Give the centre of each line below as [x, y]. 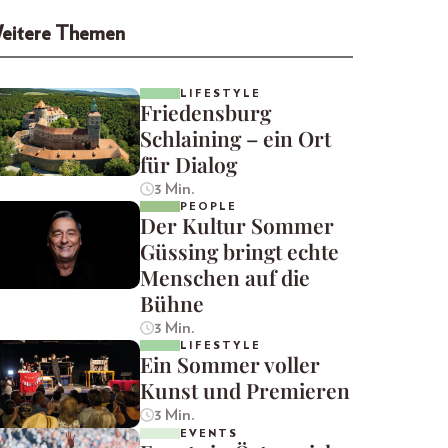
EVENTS [209, 434]
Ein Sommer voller [230, 364]
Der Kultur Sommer [237, 225]
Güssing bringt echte [239, 251]
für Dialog [188, 164]
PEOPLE [208, 207]
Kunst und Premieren [245, 390]
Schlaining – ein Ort [235, 138]
